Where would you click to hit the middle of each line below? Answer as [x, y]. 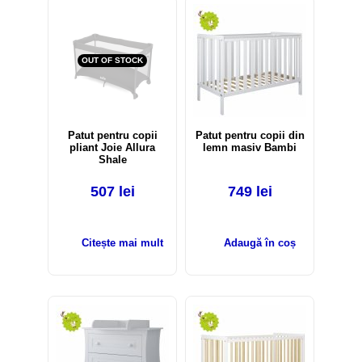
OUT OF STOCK [112, 61]
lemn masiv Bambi [250, 148]
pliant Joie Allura [112, 148]
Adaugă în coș [259, 243]
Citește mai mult [122, 243]
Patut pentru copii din [250, 136]
